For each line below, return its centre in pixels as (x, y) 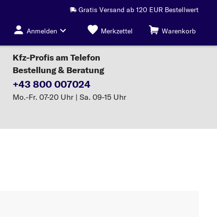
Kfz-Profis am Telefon (56, 57)
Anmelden (42, 31)
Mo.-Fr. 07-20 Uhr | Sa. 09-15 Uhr (70, 97)
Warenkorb (179, 31)
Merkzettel (117, 31)
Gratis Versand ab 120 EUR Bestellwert (139, 10)
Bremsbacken (51, 154)
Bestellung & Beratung (58, 70)
